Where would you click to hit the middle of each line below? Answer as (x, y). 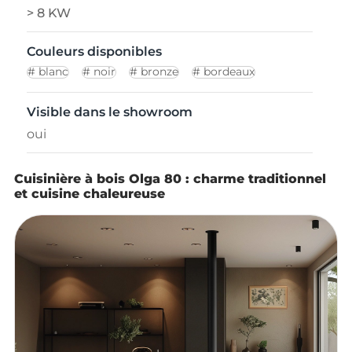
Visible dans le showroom (109, 112)
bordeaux (229, 73)
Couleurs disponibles (94, 52)
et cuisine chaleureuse (89, 194)
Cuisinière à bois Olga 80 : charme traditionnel (170, 179)
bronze (159, 73)
